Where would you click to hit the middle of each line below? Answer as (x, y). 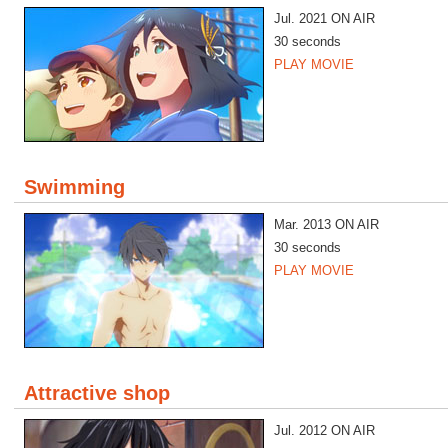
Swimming (74, 187)
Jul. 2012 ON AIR (324, 430)
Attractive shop (97, 393)
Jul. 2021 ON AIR (324, 18)
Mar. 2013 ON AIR (326, 224)
